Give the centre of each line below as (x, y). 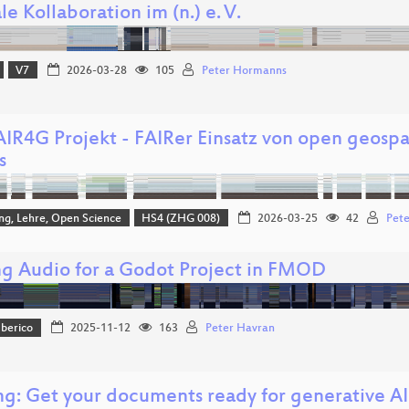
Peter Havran (240, 329)
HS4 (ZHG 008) (181, 219)
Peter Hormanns (244, 71)
